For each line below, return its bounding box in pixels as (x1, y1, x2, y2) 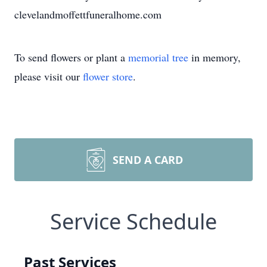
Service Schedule (50, 207, 217, 236)
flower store (83, 69, 133, 83)
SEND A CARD (113, 153, 183, 167)
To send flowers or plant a (14, 50, 128, 64)
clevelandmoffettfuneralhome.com (14, 7, 162, 21)
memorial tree (128, 50, 188, 64)
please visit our (14, 69, 83, 83)
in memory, (188, 50, 241, 64)
